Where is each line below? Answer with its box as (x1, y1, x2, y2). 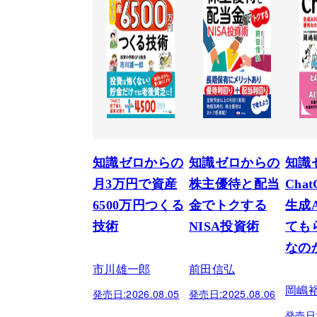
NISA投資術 (189, 219, 260, 234)
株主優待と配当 (189, 176, 280, 191)
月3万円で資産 (93, 176, 178, 191)
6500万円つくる (93, 197, 184, 212)
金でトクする (189, 197, 267, 212)
